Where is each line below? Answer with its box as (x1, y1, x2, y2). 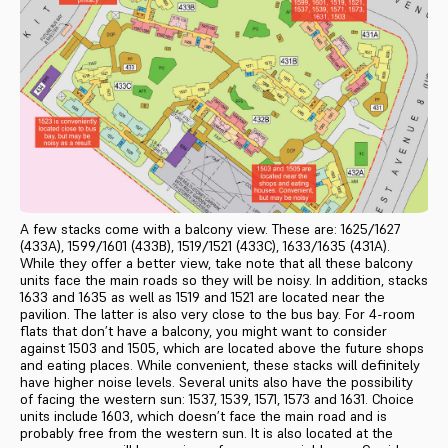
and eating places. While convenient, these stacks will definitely (20, 355, 420, 374)
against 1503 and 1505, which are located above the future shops (20, 338, 424, 357)
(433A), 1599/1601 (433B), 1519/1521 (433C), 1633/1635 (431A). (20, 236, 390, 255)
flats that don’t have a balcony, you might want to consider (20, 321, 387, 340)
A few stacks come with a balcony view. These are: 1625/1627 (20, 219, 400, 238)
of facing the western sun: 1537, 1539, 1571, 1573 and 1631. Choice (20, 389, 414, 408)
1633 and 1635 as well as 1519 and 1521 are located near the (20, 287, 385, 306)
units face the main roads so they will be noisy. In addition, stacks (20, 270, 428, 289)
